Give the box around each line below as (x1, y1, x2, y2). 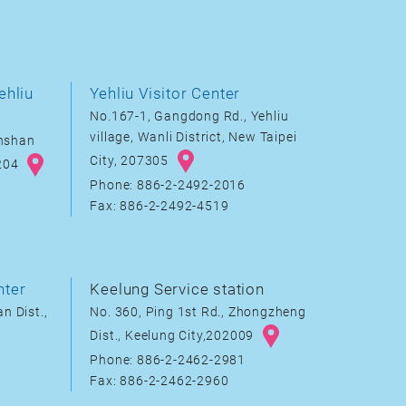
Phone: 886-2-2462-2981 (90, 353, 246, 368)
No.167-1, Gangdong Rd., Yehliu (90, 109, 289, 124)
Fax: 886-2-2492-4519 (90, 198, 229, 214)
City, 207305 (90, 152, 172, 169)
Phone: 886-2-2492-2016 (90, 178, 246, 193)
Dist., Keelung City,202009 (90, 327, 258, 343)
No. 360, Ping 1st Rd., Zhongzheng (90, 304, 306, 320)
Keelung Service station (90, 280, 265, 298)
